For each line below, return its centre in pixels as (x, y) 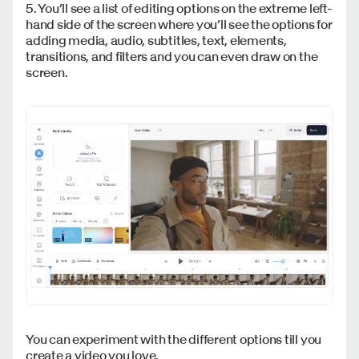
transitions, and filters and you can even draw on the (172, 56)
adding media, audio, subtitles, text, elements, (156, 40)
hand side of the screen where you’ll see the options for (179, 24)
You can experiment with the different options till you (174, 339)
